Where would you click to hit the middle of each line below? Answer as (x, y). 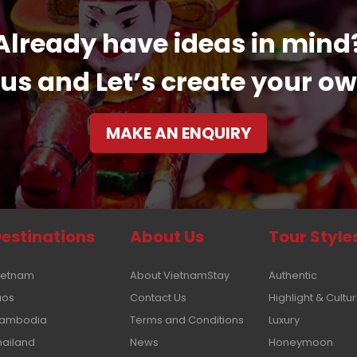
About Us (167, 236)
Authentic (293, 275)
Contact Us (158, 297)
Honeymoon (301, 342)
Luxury (284, 320)
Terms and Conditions (186, 320)
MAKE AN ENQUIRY (178, 133)
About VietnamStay (179, 275)
